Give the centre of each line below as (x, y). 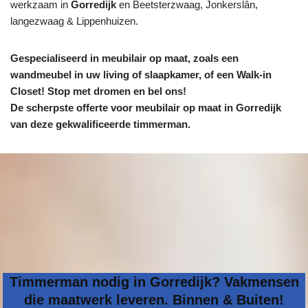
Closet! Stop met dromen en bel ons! (98, 91)
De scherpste (42, 108)
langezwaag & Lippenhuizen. (74, 21)
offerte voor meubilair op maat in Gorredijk (179, 108)
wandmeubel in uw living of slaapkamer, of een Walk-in (141, 75)
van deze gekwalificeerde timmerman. (100, 124)
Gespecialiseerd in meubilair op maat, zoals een (124, 58)
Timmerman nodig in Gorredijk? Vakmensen (154, 282)
